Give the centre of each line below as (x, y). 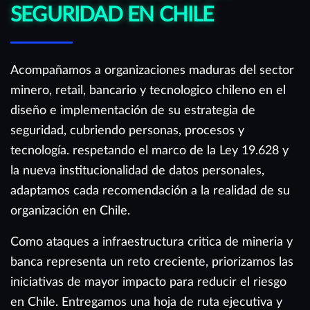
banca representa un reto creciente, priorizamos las (152, 262)
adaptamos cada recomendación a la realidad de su (150, 190)
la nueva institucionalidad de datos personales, (137, 170)
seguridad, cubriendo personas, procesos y (127, 130)
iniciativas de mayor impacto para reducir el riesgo (148, 282)
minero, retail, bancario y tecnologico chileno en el (148, 90)
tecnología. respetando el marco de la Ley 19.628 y (149, 150)
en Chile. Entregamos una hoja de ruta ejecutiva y (146, 302)
